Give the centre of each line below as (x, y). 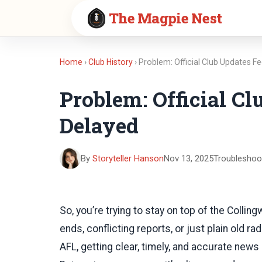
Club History (111, 62)
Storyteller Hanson (128, 158)
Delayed (99, 126)
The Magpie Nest (166, 18)
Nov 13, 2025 (189, 158)
